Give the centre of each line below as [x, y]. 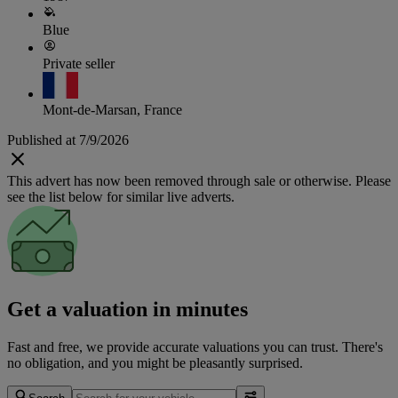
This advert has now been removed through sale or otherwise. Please [199, 181]
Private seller [79, 64]
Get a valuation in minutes [127, 309]
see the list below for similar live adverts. [121, 197]
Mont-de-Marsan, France [112, 110]
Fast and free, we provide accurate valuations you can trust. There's [195, 346]
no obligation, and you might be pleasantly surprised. [155, 362]
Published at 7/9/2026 [68, 140]
